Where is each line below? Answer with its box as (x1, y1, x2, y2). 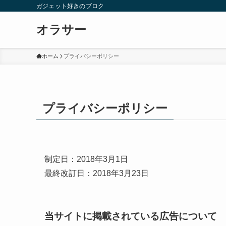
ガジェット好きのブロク (36, 2, 104, 10)
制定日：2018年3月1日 (44, 155, 128, 163)
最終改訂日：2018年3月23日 (44, 169, 149, 178)
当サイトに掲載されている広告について (44, 210, 217, 221)
